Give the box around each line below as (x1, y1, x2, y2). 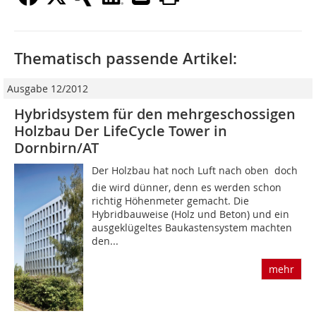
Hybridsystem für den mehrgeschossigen (14, 104, 296, 124)
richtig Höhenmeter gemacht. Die (92, 194, 250, 208)
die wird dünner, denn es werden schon (92, 181, 282, 195)
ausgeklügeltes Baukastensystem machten (92, 221, 293, 235)
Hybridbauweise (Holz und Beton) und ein (92, 207, 290, 221)
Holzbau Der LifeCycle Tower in (14, 121, 227, 141)
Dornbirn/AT (14, 138, 99, 158)
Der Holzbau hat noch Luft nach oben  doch (92, 164, 298, 178)
